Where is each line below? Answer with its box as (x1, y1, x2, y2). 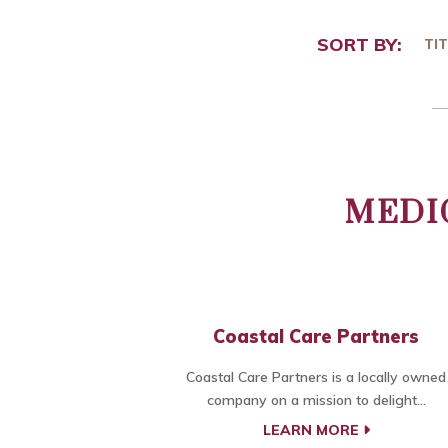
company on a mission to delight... (206, 391, 426, 410)
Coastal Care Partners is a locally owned (186, 368, 446, 387)
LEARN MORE (262, 421, 363, 440)
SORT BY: (316, 32, 402, 56)
